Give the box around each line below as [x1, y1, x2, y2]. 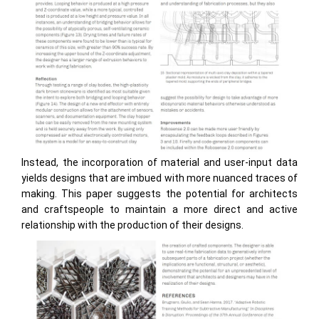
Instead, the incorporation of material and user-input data [21, 157, 298, 168]
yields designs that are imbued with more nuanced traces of [21, 172, 298, 184]
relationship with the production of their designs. [21, 219, 244, 231]
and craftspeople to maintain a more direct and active [21, 204, 298, 215]
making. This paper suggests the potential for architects [21, 188, 298, 199]
